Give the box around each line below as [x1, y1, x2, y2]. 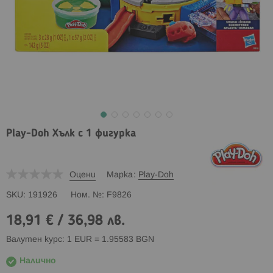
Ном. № [71, 191, 102, 199]
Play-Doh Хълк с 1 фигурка [6, 128, 136, 139]
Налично [19, 257, 56, 265]
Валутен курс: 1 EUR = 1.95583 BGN [6, 235, 154, 244]
